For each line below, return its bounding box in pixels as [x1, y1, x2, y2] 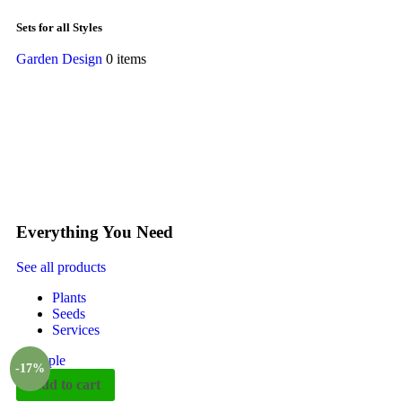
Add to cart [31, 376, 100, 392]
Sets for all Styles [16, 21, 102, 35]
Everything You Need [16, 223, 173, 242]
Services [52, 321, 100, 337]
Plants [52, 289, 86, 305]
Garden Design [16, 51, 102, 67]
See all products [16, 258, 106, 275]
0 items [106, 51, 146, 67]
